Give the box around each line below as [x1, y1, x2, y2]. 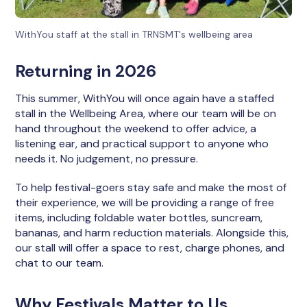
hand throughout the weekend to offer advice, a [15, 121, 257, 136]
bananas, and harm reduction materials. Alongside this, [15, 225, 289, 240]
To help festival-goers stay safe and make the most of [15, 180, 287, 195]
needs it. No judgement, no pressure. [15, 151, 199, 166]
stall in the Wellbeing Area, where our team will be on [15, 106, 277, 121]
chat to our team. [15, 255, 104, 270]
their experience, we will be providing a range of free [15, 195, 275, 210]
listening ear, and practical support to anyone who [15, 136, 269, 151]
